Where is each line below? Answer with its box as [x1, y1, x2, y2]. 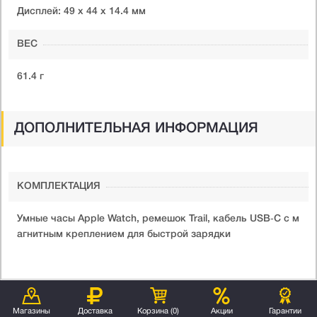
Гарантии [269, 307, 302, 315]
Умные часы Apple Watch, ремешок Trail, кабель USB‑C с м [17, 214, 299, 224]
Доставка [77, 307, 113, 315]
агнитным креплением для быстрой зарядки [17, 229, 231, 239]
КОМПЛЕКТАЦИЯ [17, 181, 100, 191]
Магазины [13, 307, 51, 315]
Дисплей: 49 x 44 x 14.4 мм [17, 6, 146, 16]
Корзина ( [137, 307, 173, 315]
